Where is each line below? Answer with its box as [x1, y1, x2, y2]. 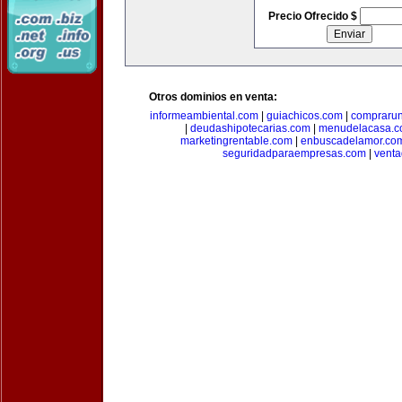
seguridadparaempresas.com [223, 147, 366, 160]
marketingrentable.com [179, 135, 293, 147]
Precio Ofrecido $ [267, 10, 360, 22]
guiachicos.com [267, 109, 343, 122]
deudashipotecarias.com [189, 122, 310, 135]
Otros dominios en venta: [149, 91, 277, 103]
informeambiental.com [150, 109, 258, 122]
